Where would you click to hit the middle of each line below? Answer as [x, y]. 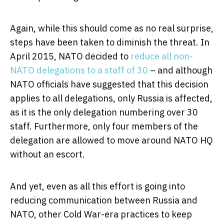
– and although [180, 70]
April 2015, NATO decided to [70, 56]
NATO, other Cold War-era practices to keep [101, 214]
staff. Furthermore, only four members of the [104, 126]
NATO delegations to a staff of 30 [79, 70]
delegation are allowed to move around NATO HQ [111, 140]
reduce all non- [162, 56]
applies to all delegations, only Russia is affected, [111, 98]
